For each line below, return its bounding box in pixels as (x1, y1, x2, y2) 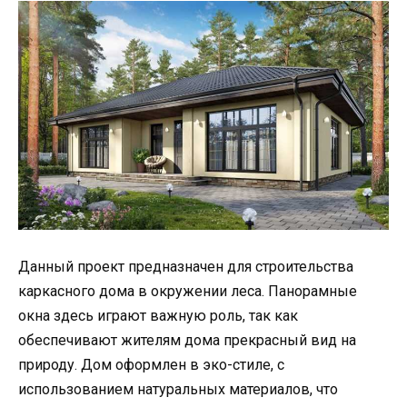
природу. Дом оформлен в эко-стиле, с (18, 356, 284, 374)
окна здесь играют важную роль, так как (18, 307, 298, 325)
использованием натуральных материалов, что (18, 381, 338, 399)
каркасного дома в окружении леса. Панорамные (18, 283, 357, 301)
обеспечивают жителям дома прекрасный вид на (18, 332, 356, 350)
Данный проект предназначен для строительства (18, 258, 353, 276)
